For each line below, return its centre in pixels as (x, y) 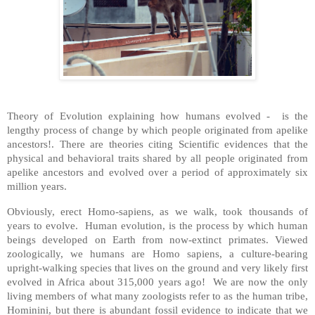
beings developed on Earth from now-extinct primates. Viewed (157, 240)
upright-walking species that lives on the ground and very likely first (157, 268)
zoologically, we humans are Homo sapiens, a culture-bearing (157, 254)
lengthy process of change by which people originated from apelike (157, 130)
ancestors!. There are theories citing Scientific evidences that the (157, 144)
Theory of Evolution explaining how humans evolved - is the (157, 116)
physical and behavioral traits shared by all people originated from (157, 158)
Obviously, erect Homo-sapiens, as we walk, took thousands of (157, 212)
